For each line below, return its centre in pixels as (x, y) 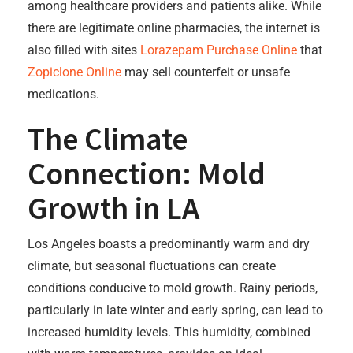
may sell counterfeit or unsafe (206, 72)
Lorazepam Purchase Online (219, 50)
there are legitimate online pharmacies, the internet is (174, 28)
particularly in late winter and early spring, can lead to (175, 310)
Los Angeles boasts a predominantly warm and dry (169, 244)
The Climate (108, 139)
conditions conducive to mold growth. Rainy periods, (173, 288)
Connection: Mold (147, 173)
